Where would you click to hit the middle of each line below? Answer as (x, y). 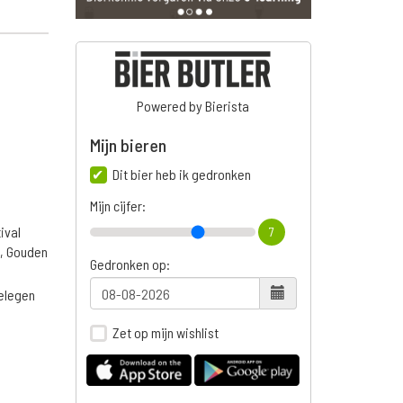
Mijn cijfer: (117, 206)
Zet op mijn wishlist (165, 333)
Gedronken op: (130, 264)
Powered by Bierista (193, 106)
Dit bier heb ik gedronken (181, 175)
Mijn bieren (128, 145)
